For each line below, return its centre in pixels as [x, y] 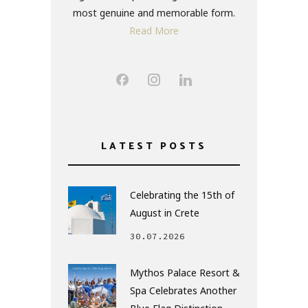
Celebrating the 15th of [182, 195]
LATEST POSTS [154, 147]
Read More [154, 31]
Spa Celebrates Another [183, 291]
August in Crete [165, 213]
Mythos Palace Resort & [185, 273]
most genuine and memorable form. [154, 13]
